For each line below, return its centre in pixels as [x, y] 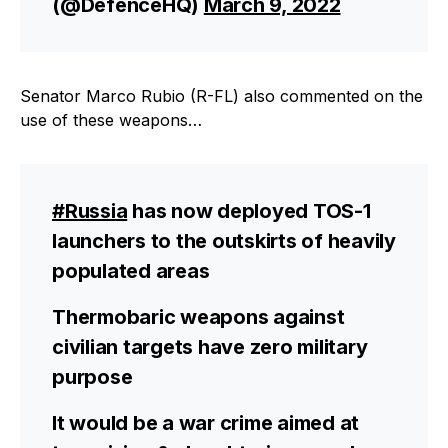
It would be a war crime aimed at [205, 423]
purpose [92, 377]
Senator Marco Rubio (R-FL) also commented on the [221, 96]
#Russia [90, 211]
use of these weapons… [111, 120]
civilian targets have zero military [210, 347]
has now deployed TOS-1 [249, 211]
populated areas [131, 271]
